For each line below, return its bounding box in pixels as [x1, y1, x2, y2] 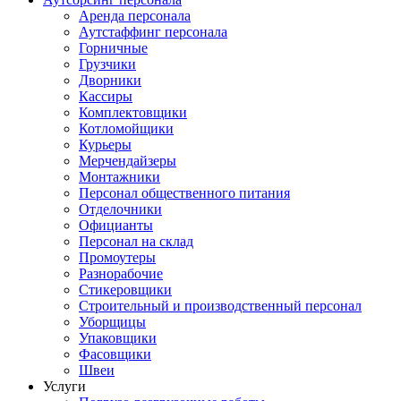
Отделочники [79, 201, 162, 217]
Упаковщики [79, 330, 157, 346]
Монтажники [79, 169, 160, 184]
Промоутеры [79, 250, 156, 265]
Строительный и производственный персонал [79, 298, 362, 313]
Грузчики [79, 56, 136, 72]
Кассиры [79, 89, 132, 104]
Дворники [79, 73, 141, 88]
